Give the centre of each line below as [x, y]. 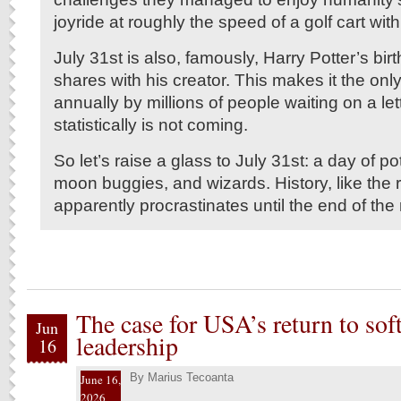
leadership [127, 346]
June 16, [101, 380]
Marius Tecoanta [191, 377]
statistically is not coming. [151, 124]
